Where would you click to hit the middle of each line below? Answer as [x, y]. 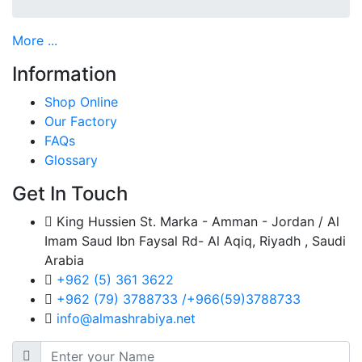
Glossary [71, 160]
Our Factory [81, 121]
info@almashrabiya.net [124, 318]
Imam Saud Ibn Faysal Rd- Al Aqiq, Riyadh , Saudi [195, 241]
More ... [35, 40]
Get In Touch [70, 194]
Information [64, 74]
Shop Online [81, 102]
